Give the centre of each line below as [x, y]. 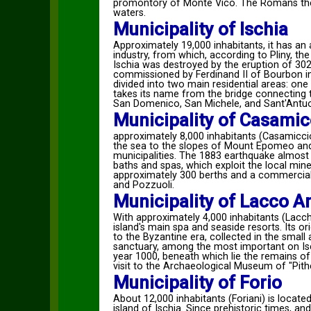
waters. [129, 13]
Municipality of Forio [197, 283]
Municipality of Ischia [200, 29]
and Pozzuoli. [143, 185]
